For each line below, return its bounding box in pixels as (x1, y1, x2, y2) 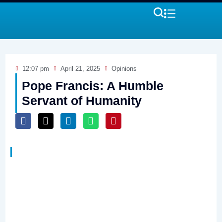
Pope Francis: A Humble (22, 79, 164, 93)
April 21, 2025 (60, 65, 101, 72)
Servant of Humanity (22, 94, 142, 108)
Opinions (111, 65, 137, 72)
